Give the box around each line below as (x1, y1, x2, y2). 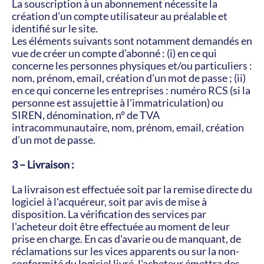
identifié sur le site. (12, 22, 98, 35)
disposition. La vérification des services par (12, 207, 206, 220)
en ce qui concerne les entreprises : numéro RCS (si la (12, 84, 250, 97)
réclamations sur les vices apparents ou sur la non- (12, 245, 239, 258)
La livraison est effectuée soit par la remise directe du (12, 183, 252, 196)
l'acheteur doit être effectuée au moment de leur (12, 220, 230, 233)
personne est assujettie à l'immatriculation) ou (12, 96, 223, 109)
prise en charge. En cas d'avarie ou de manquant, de (12, 232, 241, 245)
